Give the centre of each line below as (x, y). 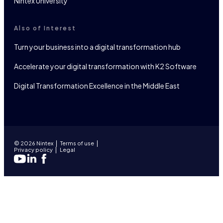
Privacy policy (33, 149)
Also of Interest (45, 28)
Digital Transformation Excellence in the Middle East (97, 85)
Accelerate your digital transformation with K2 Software (105, 66)
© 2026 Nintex (34, 143)
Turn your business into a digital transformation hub (97, 47)
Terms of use (77, 143)
